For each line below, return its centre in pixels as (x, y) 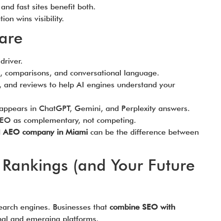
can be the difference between (143, 132)
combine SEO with (142, 207)
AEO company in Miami (45, 132)
